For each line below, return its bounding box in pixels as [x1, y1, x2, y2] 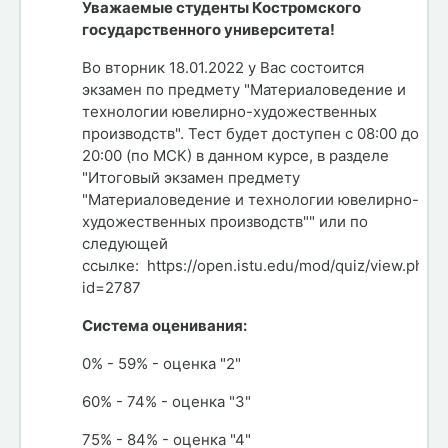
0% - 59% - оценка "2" [82, 353, 241, 373]
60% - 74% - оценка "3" [82, 391, 251, 411]
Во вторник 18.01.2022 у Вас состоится [82, 57, 364, 77]
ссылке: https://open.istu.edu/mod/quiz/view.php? [82, 255, 441, 275]
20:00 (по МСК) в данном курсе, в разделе [82, 145, 389, 165]
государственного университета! [82, 19, 335, 39]
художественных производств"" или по [82, 211, 368, 231]
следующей [82, 233, 168, 253]
